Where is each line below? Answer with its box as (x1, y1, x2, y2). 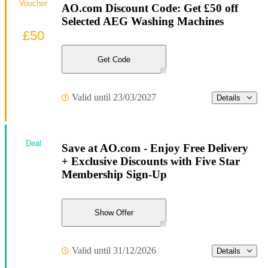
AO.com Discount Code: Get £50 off (62, 1, 238, 14)
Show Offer (95, 208, 133, 217)
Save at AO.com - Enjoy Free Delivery (62, 141, 248, 154)
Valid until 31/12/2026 (72, 245, 156, 256)
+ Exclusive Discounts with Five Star (62, 154, 240, 167)
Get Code (98, 54, 130, 64)
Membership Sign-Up (62, 167, 167, 181)
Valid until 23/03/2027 (72, 92, 156, 103)
